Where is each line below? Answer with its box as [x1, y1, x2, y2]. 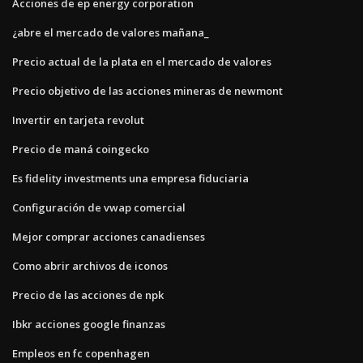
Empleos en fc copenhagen [12, 345, 150, 361]
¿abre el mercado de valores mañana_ [12, 24, 209, 40]
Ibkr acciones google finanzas [12, 316, 165, 331]
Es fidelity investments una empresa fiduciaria [12, 170, 249, 186]
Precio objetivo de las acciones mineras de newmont [12, 83, 283, 98]
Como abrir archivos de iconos [12, 258, 168, 273]
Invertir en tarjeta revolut [12, 112, 144, 127]
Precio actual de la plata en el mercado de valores [12, 53, 271, 69]
